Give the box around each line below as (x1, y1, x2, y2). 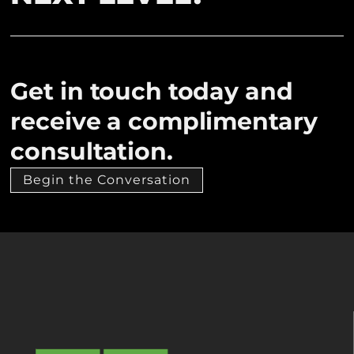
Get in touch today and (10, 76, 293, 106)
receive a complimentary (10, 106, 318, 136)
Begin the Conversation (23, 171, 191, 187)
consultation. (10, 136, 173, 166)
